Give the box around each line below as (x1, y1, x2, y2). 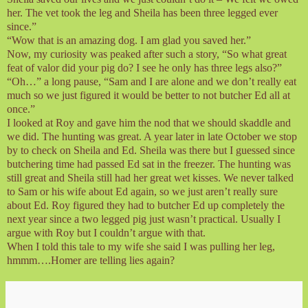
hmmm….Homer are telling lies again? (7, 254, 175, 266)
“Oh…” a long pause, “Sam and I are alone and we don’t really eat (7, 75, 296, 87)
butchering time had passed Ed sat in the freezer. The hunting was (7, 157, 291, 170)
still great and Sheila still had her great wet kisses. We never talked (7, 171, 294, 184)
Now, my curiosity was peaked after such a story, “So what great (7, 47, 287, 60)
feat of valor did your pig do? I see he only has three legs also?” (7, 61, 282, 74)
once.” (7, 102, 35, 115)
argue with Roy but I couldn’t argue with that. (7, 226, 206, 239)
